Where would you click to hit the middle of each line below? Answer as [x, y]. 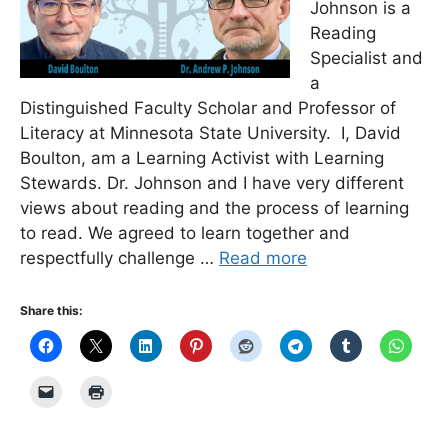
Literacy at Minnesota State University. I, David [210, 133]
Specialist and [366, 58]
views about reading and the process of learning [214, 208]
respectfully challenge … [119, 258]
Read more [263, 258]
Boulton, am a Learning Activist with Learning [202, 158]
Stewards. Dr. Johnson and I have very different [212, 183]
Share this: [51, 310]
